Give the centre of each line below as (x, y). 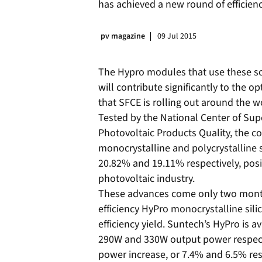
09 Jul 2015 (177, 36)
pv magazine (123, 36)
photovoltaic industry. (146, 179)
